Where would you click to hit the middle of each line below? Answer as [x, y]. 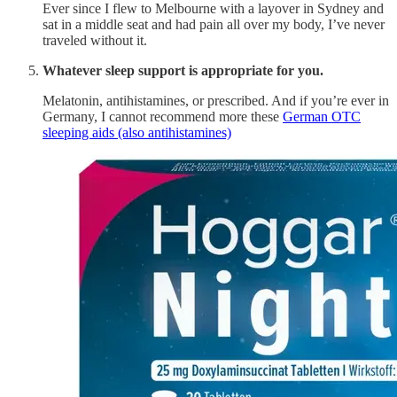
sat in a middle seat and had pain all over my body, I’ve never [214, 24]
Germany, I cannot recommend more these [163, 116]
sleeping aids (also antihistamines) [137, 132]
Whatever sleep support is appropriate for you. [183, 70]
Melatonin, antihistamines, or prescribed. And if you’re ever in [216, 100]
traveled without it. [95, 40]
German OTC [322, 116]
